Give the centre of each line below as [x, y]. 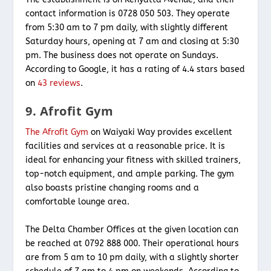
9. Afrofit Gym [70, 111]
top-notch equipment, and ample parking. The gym [130, 174]
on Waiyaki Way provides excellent [161, 132]
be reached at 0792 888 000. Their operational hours [132, 243]
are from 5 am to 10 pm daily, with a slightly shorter [132, 257]
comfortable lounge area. [78, 202]
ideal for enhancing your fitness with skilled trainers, [133, 160]
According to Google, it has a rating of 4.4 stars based [135, 69]
